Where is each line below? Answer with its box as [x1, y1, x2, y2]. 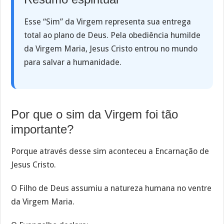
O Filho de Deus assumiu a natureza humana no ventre [11, 183, 212, 193]
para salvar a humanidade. [24, 57, 122, 67]
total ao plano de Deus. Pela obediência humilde [24, 30, 201, 40]
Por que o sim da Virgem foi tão [11, 107, 178, 121]
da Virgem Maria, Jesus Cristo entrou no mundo [24, 43, 198, 53]
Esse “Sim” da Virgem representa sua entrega [24, 16, 191, 26]
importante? [11, 122, 74, 136]
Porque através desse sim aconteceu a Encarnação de [11, 146, 209, 156]
